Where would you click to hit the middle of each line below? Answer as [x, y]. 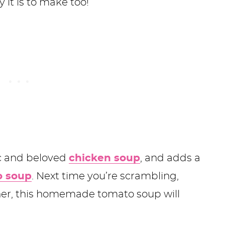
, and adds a [170, 158]
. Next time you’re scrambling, [105, 176]
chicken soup [104, 158]
